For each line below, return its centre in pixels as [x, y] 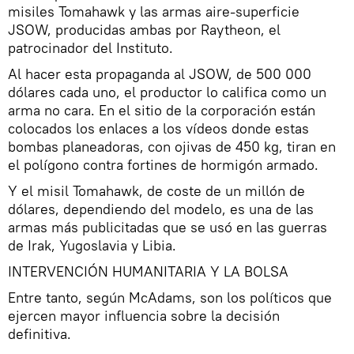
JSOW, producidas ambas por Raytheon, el [144, 30]
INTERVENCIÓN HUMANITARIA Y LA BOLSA [148, 272]
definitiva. [40, 334]
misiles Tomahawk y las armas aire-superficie [154, 12]
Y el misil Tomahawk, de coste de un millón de [156, 191]
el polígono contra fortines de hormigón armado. [163, 165]
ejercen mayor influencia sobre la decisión [144, 316]
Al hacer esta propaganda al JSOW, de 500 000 [160, 74]
